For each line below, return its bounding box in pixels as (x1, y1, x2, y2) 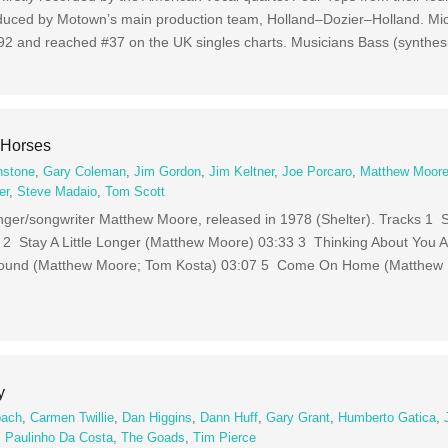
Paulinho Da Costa (5, 431, 114, 446)
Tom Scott (105, 184, 166, 199)
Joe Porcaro (282, 164, 353, 179)
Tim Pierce (193, 431, 257, 446)
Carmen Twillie (30, 411, 115, 426)
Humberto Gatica (338, 411, 437, 426)
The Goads (121, 431, 186, 446)
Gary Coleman (43, 164, 127, 179)
